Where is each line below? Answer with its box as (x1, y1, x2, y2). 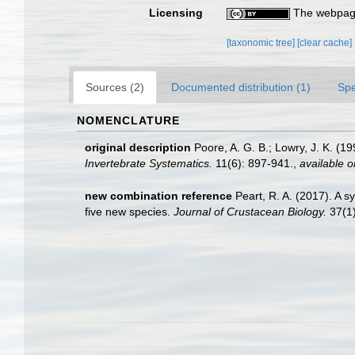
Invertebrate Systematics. (85, 156, 212, 170)
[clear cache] (297, 36, 353, 48)
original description (85, 140, 191, 154)
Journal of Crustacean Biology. (174, 204, 326, 218)
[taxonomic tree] (227, 36, 298, 48)
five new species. (85, 204, 174, 218)
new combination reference (85, 189, 232, 202)
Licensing (149, 6, 204, 19)
